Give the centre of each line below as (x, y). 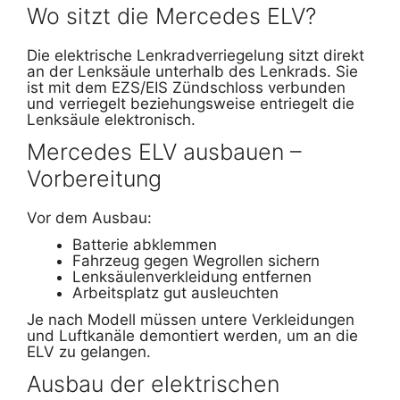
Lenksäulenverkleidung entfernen (192, 277)
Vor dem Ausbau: (89, 218)
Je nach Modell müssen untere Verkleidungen (191, 319)
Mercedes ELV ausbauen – (164, 152)
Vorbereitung (94, 179)
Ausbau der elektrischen (153, 383)
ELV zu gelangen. (89, 351)
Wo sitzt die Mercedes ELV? (171, 17)
